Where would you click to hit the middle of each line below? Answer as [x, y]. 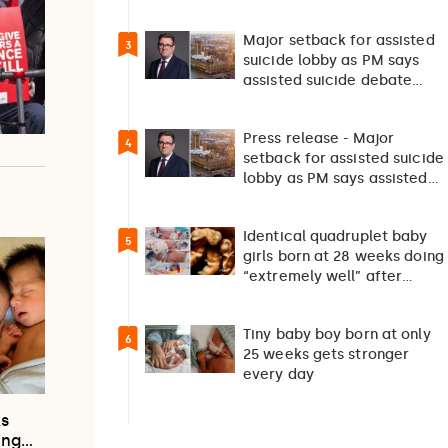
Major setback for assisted [339, 41]
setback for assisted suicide [343, 159]
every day [278, 375]
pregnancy [281, 317]
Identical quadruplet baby [335, 237]
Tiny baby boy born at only [337, 335]
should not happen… [314, 101]
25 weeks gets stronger [326, 355]
